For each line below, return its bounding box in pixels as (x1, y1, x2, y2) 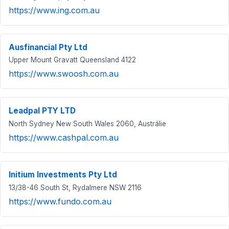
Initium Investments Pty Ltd (9, 169, 117, 179)
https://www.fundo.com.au (9, 196, 111, 207)
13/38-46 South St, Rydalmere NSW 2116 (9, 183, 142, 192)
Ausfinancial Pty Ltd (9, 42, 87, 52)
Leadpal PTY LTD (9, 106, 76, 116)
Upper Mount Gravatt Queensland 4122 (9, 56, 136, 64)
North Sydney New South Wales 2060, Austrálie (9, 119, 166, 128)
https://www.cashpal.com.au (9, 132, 119, 143)
